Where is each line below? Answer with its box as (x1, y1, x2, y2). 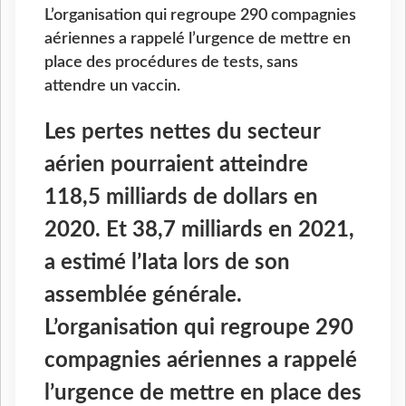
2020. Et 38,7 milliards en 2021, (44, 218, 354, 241)
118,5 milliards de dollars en (44, 186, 318, 208)
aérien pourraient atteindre (44, 153, 308, 176)
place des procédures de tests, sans (44, 53, 298, 70)
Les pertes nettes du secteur (44, 121, 320, 143)
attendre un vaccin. (44, 77, 180, 93)
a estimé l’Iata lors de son (44, 251, 290, 274)
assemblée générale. (44, 284, 242, 306)
